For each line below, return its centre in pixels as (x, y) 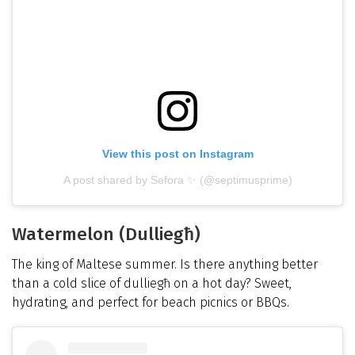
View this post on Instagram (177, 153)
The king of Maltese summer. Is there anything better (165, 264)
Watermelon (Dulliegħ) (106, 234)
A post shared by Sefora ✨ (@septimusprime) (177, 179)
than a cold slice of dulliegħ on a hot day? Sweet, (152, 283)
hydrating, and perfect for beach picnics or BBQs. (151, 302)
